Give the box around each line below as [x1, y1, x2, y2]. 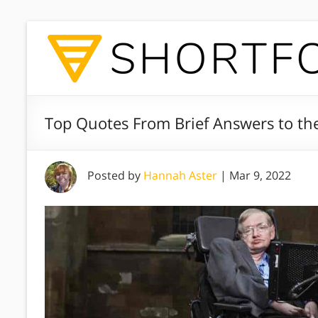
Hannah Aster [143, 168, 217, 183]
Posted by [87, 168, 143, 183]
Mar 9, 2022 [229, 168, 291, 183]
